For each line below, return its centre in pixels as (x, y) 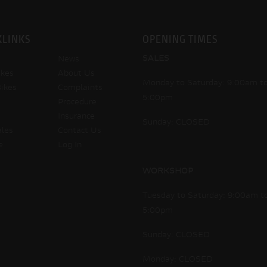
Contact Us (79, 131)
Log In (69, 145)
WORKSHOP (168, 172)
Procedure (77, 103)
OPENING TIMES (180, 41)
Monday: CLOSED (178, 260)
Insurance (76, 117)
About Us (76, 74)
